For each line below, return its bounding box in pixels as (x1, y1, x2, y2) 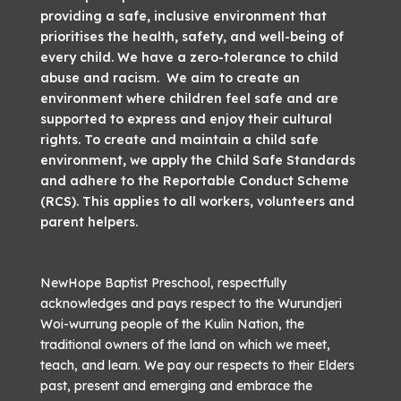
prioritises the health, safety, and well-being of (39, 29, 344, 45)
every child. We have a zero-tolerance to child (39, 49, 338, 65)
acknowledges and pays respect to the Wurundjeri (39, 295, 342, 311)
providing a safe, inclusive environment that (39, 8, 327, 24)
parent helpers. (39, 214, 141, 230)
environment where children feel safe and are (39, 90, 338, 107)
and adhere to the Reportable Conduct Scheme (39, 173, 349, 189)
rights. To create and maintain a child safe (39, 132, 319, 148)
